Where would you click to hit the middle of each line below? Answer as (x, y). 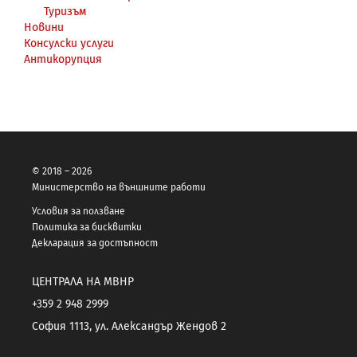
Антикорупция (63, 59)
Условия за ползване (78, 211)
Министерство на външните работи (119, 187)
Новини (44, 27)
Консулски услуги (69, 43)
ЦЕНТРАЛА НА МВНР (83, 281)
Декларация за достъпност (95, 243)
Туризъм (65, 11)
